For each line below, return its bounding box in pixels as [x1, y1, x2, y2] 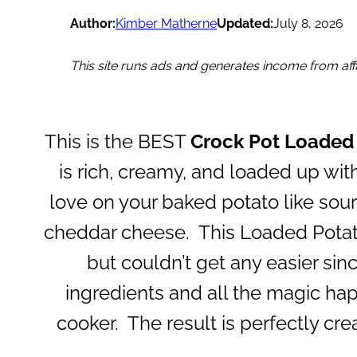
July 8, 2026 [273, 15, 343, 31]
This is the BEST [44, 129, 190, 153]
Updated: [217, 15, 273, 31]
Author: [70, 15, 116, 31]
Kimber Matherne [116, 15, 217, 31]
